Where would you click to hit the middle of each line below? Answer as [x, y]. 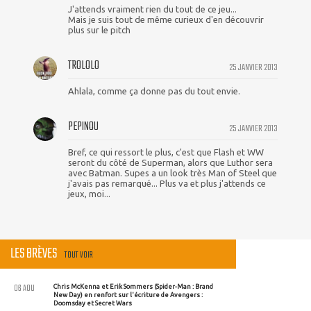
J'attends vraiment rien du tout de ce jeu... [152, 9]
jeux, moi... [89, 194]
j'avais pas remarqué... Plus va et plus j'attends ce [167, 184]
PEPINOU [83, 127]
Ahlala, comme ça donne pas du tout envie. [154, 91]
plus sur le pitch [99, 30]
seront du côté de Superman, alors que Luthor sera [170, 163]
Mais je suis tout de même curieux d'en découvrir [166, 20]
